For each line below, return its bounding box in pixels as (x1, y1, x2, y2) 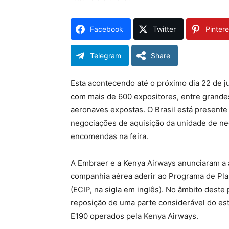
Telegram (90, 51, 121, 60)
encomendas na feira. (71, 131, 148, 141)
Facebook (90, 25, 123, 33)
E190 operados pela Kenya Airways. (71, 211, 198, 221)
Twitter (153, 25, 176, 33)
